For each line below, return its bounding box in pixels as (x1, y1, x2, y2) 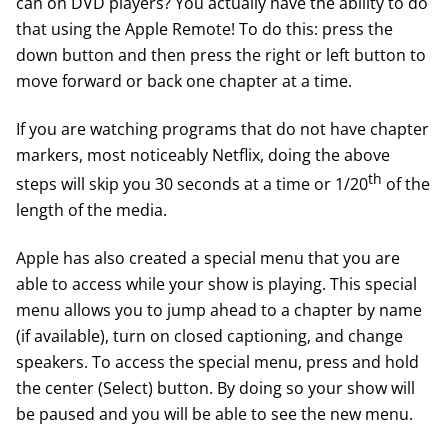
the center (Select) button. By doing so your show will (16, 376, 415, 400)
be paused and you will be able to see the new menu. (16, 402, 413, 426)
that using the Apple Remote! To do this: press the (16, 16, 393, 40)
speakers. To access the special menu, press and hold (16, 350, 419, 374)
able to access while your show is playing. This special (16, 272, 417, 296)
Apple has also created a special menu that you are (16, 246, 400, 270)
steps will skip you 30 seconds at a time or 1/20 (16, 172, 368, 196)
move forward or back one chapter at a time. (16, 68, 352, 92)
